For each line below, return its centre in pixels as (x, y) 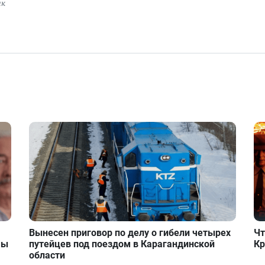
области (47, 256)
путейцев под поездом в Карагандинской (122, 244)
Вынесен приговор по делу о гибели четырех (130, 233)
